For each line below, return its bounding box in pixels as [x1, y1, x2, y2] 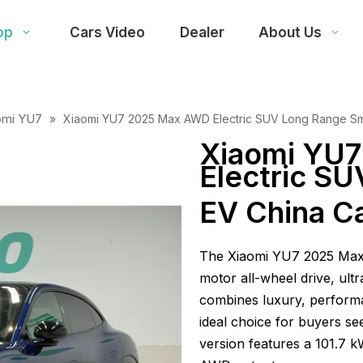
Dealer [179, 24, 224, 41]
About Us [258, 24, 322, 41]
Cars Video [70, 24, 146, 41]
